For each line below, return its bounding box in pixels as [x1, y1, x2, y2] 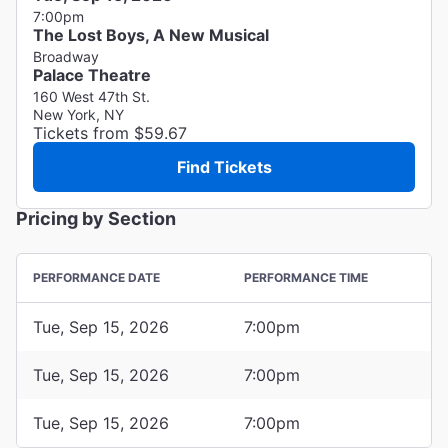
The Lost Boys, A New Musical [33, 24, 269, 45]
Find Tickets [176, 156, 272, 177]
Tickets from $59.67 [33, 122, 187, 143]
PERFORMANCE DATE [33, 269, 160, 285]
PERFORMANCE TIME [244, 269, 368, 285]
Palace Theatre [33, 64, 151, 85]
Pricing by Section [16, 207, 176, 229]
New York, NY [33, 105, 124, 123]
